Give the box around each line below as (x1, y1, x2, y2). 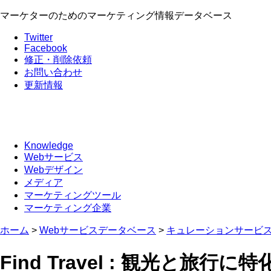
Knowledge (24, 140, 73, 151)
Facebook (24, 43, 67, 53)
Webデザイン (24, 164, 83, 175)
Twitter (24, 32, 53, 42)
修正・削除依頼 (24, 54, 92, 65)
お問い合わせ (24, 67, 82, 77)
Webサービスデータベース (39, 224, 156, 235)
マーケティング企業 (24, 202, 111, 213)
